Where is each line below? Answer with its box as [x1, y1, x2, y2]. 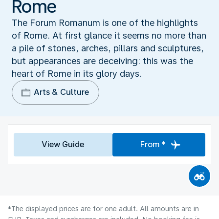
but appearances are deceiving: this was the [12, 55, 193, 66]
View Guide [42, 139, 85, 149]
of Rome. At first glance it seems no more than [12, 30, 206, 41]
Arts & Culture [34, 87, 89, 97]
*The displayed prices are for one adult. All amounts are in [8, 204, 199, 213]
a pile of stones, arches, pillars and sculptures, [12, 43, 204, 53]
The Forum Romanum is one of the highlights [12, 17, 198, 28]
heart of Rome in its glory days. [12, 68, 142, 79]
